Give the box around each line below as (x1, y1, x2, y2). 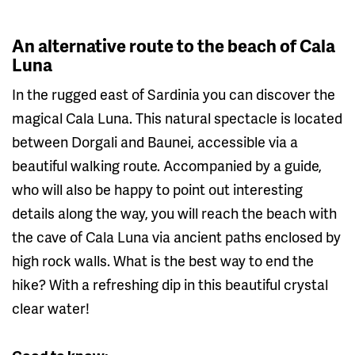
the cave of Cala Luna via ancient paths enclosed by (12, 226, 341, 246)
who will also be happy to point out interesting (12, 178, 303, 199)
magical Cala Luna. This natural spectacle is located (12, 107, 342, 128)
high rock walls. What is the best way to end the (12, 250, 314, 270)
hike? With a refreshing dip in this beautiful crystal (12, 273, 328, 294)
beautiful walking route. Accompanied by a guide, (12, 155, 322, 175)
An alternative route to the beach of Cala (12, 32, 335, 58)
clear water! (12, 297, 90, 318)
